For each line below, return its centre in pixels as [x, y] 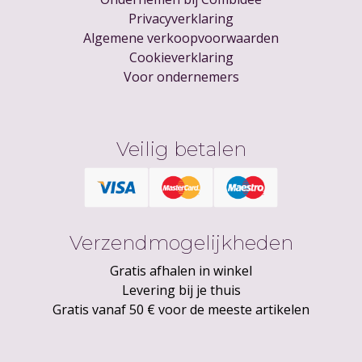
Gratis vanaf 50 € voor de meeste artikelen [181, 310]
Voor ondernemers [181, 77]
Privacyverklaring [181, 19]
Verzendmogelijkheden [181, 243]
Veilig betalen [181, 149]
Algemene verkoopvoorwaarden [181, 38]
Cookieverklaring [181, 58]
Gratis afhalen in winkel [181, 271]
